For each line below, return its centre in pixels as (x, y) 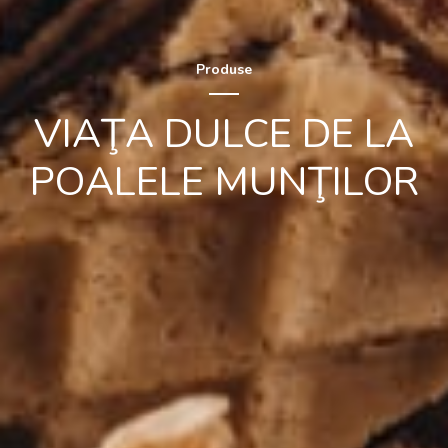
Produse (224, 69)
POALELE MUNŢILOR (224, 182)
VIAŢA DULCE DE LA (224, 134)
